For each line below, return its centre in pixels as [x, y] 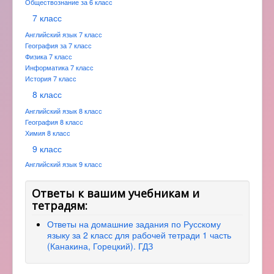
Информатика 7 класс [59, 67]
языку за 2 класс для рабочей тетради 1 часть [139, 235]
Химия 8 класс [48, 133]
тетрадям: [60, 206]
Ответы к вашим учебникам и [116, 193]
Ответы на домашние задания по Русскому [134, 224]
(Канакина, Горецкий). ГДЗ [100, 246]
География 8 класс [54, 122]
